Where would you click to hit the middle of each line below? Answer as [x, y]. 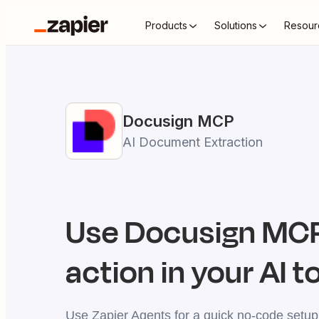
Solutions [236, 25]
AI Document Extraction [193, 142]
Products [166, 25]
